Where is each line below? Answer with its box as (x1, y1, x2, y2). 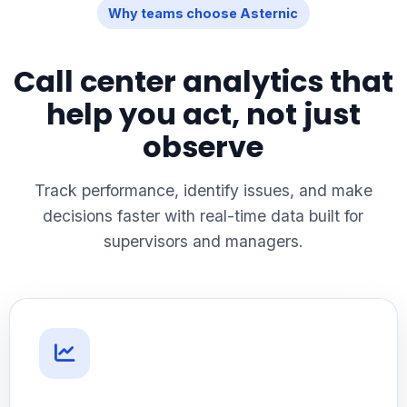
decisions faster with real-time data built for (43, 205, 364, 225)
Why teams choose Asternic (108, 5, 299, 21)
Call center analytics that (13, 60, 393, 102)
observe (143, 125, 264, 167)
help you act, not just (45, 93, 361, 134)
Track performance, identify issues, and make (34, 180, 372, 200)
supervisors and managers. (103, 231, 303, 251)
